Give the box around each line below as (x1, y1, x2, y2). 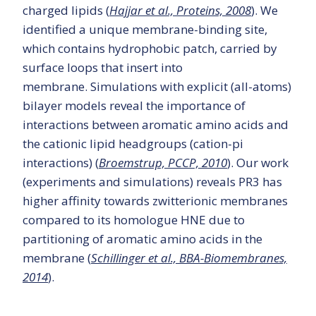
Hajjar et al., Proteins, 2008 (109, 2, 251, 19)
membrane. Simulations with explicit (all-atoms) (23, 78, 291, 95)
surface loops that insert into (23, 59, 183, 76)
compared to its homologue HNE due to (23, 212, 245, 229)
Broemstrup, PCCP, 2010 (99, 154, 227, 171)
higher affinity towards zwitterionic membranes (23, 193, 288, 209)
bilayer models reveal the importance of (23, 97, 245, 114)
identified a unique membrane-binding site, (23, 21, 267, 38)
